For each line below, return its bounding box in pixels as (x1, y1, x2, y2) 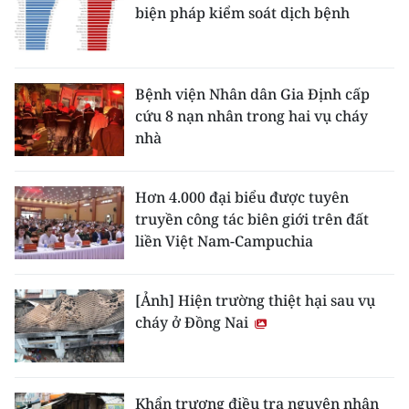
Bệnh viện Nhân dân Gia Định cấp (135, 84, 370, 104)
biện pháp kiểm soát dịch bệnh (135, 3, 350, 23)
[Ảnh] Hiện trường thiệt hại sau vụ (135, 290, 375, 310)
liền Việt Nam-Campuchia (135, 231, 313, 251)
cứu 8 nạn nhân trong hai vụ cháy (135, 106, 368, 126)
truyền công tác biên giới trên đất (135, 209, 369, 229)
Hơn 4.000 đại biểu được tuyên (135, 187, 349, 207)
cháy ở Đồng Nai (135, 312, 252, 332)
